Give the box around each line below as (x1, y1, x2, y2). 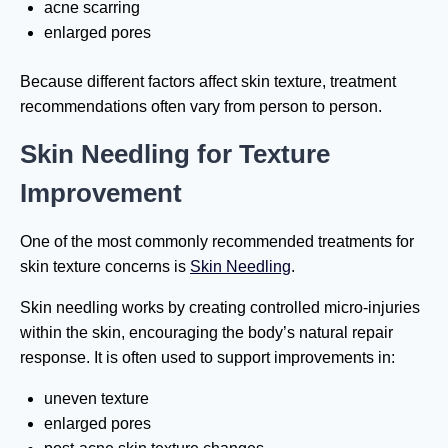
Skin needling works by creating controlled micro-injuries (20, 298, 420, 316)
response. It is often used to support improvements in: (20, 348, 395, 366)
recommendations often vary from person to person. (20, 97, 382, 115)
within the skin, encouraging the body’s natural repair (20, 323, 393, 341)
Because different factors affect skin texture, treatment (20, 72, 396, 90)
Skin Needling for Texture (20, 138, 330, 169)
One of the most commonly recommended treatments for (20, 232, 414, 250)
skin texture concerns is (20, 257, 190, 275)
